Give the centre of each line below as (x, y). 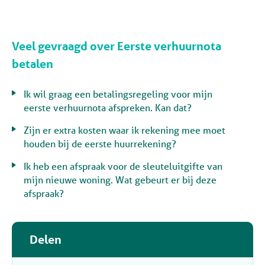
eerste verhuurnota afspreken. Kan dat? (108, 107)
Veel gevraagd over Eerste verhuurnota (15, 46)
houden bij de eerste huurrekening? (100, 143)
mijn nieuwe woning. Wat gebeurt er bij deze (120, 179)
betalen (33, 64)
